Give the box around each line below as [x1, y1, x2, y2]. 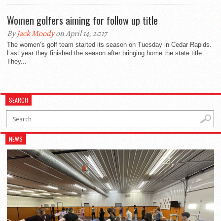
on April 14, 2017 [54, 28, 107, 39]
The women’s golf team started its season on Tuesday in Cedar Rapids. [7, 41, 212, 48]
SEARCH [9, 96, 29, 104]
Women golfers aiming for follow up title [7, 13, 158, 28]
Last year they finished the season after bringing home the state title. [7, 49, 204, 57]
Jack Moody [17, 28, 54, 39]
